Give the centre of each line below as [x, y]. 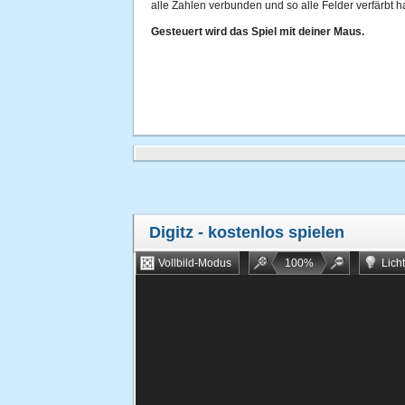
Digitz [171, 232]
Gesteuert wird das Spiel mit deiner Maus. [258, 32]
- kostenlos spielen [269, 232]
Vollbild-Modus [195, 263]
